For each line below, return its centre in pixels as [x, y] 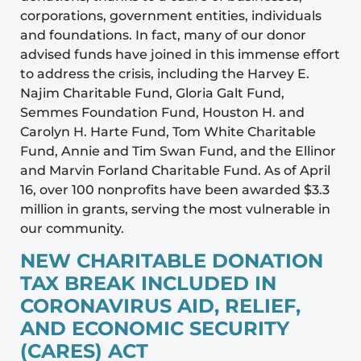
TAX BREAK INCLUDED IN [148, 284]
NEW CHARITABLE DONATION [172, 261]
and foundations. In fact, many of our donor [163, 35]
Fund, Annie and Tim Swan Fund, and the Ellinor [178, 151]
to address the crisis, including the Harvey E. [165, 73]
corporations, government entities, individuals [171, 15]
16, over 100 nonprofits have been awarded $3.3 [175, 189]
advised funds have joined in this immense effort [180, 54]
